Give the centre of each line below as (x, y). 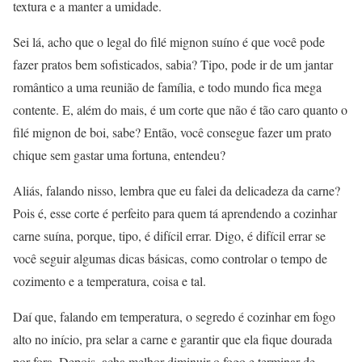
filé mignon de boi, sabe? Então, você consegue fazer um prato (172, 133)
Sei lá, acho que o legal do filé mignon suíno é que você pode (169, 42)
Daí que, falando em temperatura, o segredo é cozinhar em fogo (174, 317)
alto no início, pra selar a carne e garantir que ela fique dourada (173, 339)
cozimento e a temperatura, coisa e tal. (109, 281)
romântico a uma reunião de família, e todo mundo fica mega (167, 87)
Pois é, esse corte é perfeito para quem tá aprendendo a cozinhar (175, 213)
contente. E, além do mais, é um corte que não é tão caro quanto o (180, 110)
